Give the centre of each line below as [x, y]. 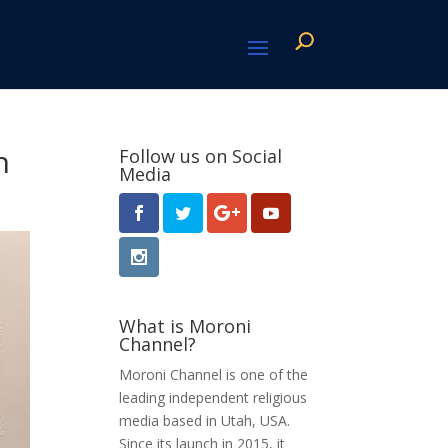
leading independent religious [213, 397]
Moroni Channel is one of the [214, 374]
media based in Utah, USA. [205, 420]
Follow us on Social [201, 156]
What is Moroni [185, 325]
